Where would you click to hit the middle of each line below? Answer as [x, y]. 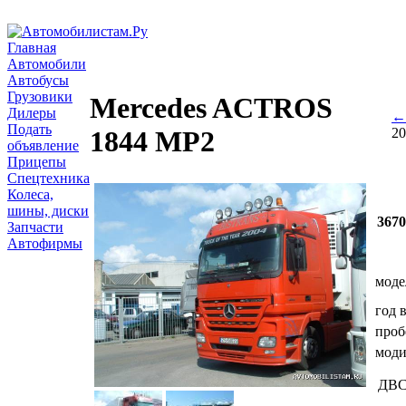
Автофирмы [45, 243]
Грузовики [40, 97]
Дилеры [32, 113]
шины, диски [48, 211]
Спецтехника [48, 178]
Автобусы [38, 80]
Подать [29, 129]
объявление [43, 145]
